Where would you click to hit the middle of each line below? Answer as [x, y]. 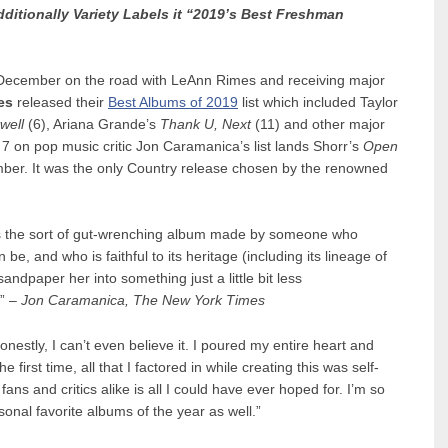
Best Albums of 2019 [173, 102]
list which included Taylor [318, 102]
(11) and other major [318, 124]
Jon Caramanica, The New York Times [143, 301]
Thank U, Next [205, 124]
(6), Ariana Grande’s [92, 124]
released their [60, 102]
